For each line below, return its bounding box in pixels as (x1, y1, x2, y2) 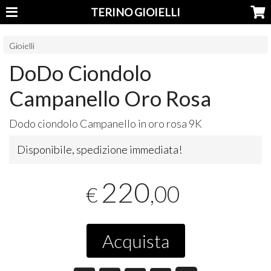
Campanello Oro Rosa (9, 85, 212, 111)
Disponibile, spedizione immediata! (17, 142, 183, 156)
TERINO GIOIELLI (90, 5, 180, 19)
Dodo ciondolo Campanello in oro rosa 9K (9, 116, 203, 130)
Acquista (102, 229, 169, 252)
